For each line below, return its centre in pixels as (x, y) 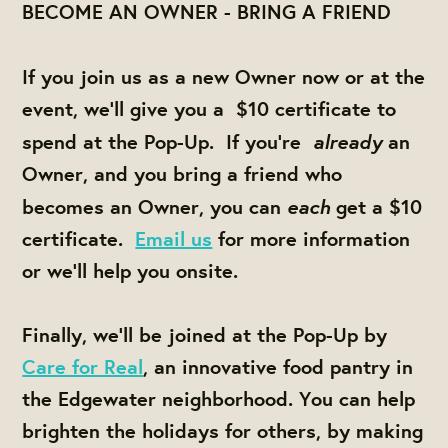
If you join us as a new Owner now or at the (224, 76)
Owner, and (78, 173)
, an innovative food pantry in (278, 367)
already (351, 140)
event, (50, 108)
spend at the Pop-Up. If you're (168, 141)
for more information (311, 238)
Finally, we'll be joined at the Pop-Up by (205, 335)
